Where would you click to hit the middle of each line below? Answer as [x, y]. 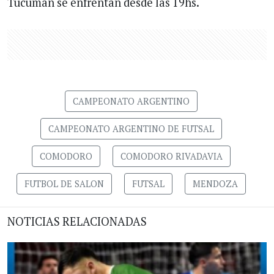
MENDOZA [215, 183]
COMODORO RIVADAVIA [171, 156]
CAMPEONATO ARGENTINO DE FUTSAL [131, 128]
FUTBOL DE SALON [64, 183]
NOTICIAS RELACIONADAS [77, 221]
